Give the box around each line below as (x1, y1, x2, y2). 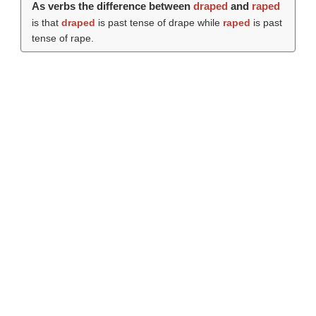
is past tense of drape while (95, 17, 223, 28)
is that (31, 17, 61, 28)
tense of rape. (31, 32, 94, 44)
